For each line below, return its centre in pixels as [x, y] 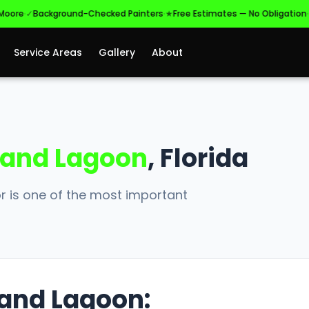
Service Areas [48, 52]
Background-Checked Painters [74, 13]
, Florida [198, 158]
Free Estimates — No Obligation [216, 13]
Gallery [117, 52]
